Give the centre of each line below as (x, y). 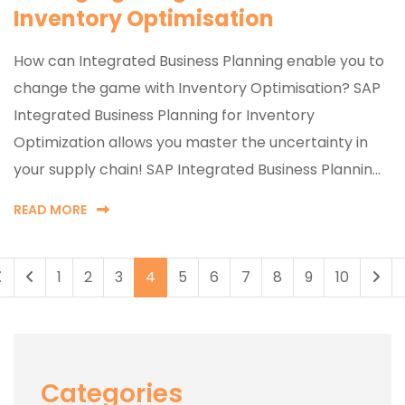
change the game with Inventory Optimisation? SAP (197, 88)
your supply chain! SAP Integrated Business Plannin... (197, 169)
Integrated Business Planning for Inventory (164, 115)
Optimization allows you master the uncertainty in (191, 142)
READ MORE (52, 209)
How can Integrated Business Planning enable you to (199, 61)
